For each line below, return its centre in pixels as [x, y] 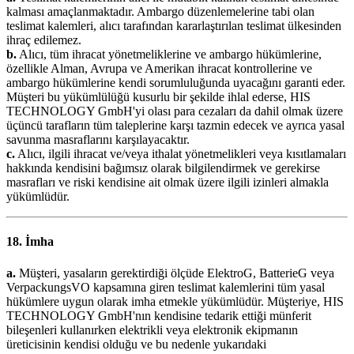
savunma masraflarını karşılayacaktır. [98, 140]
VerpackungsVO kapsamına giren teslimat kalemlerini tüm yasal [166, 287]
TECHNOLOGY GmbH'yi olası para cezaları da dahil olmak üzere [175, 111]
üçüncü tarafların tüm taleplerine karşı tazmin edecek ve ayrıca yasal [175, 126]
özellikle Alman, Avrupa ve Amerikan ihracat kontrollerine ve [159, 69]
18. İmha [30, 242]
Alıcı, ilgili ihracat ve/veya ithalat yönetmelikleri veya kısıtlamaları [181, 154]
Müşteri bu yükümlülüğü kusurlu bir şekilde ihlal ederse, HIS [158, 97]
